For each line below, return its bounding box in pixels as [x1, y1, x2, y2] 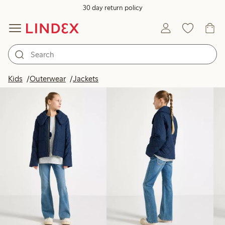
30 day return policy [82, 4, 143, 12]
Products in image [137, 71, 193, 79]
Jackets [73, 74, 98, 83]
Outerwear [30, 74, 66, 83]
